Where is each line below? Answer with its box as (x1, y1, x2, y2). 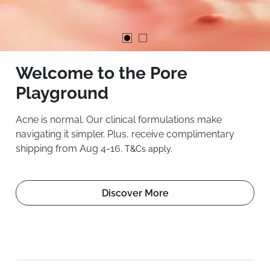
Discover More (101, 187, 169, 199)
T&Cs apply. (125, 144, 172, 154)
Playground (16, 83, 108, 103)
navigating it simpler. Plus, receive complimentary (16, 128, 234, 140)
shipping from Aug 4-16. (16, 143, 125, 154)
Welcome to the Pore (16, 63, 187, 83)
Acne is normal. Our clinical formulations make (16, 114, 222, 125)
